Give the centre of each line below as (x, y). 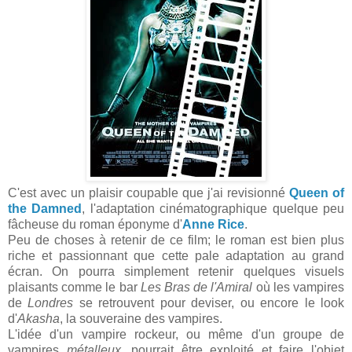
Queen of (317, 193)
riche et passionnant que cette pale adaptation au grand (176, 256)
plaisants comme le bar (74, 287)
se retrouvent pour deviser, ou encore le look (209, 303)
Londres (51, 303)
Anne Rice (213, 224)
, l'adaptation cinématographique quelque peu (213, 209)
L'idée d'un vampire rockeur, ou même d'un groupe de (176, 334)
